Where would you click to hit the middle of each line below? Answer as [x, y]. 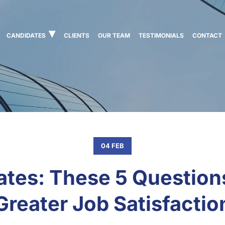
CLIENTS [77, 35]
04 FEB [113, 146]
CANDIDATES [26, 35]
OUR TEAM [114, 35]
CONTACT [207, 35]
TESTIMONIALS [161, 35]
